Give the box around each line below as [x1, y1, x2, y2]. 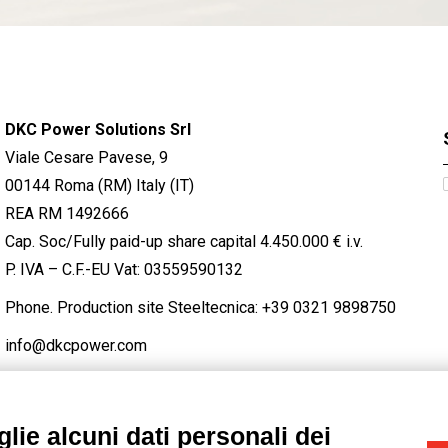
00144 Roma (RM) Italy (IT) [5, 176, 194, 195]
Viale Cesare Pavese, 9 [5, 148, 168, 167]
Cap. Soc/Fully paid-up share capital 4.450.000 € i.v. [5, 232, 363, 251]
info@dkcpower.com [5, 336, 147, 355]
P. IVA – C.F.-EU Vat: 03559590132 [5, 260, 243, 279]
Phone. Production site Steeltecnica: [5, 298, 262, 317]
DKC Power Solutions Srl [5, 120, 191, 139]
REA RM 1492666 [5, 204, 129, 223]
